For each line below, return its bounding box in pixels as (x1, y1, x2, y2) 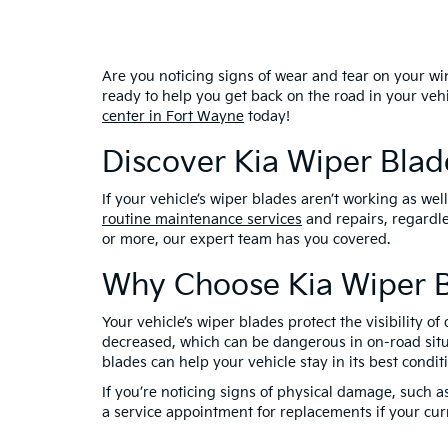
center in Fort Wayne (102, 107, 244, 125)
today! (244, 107, 290, 125)
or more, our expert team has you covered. (102, 230, 390, 248)
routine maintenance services (102, 210, 302, 228)
